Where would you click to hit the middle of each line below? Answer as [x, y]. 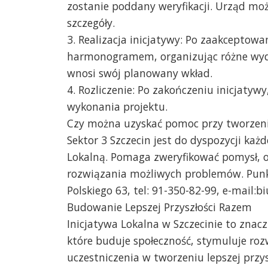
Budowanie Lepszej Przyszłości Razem [159, 207]
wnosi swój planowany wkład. [140, 73]
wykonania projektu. [117, 106]
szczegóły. [91, 22]
